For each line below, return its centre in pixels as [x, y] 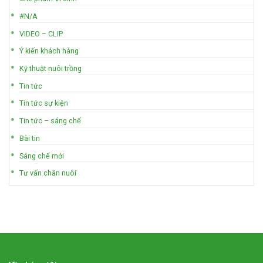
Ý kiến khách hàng [49, 51]
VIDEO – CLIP [41, 33]
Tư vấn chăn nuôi [48, 173]
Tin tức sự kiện [44, 103]
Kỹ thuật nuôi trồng [51, 69]
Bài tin [30, 138]
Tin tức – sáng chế [50, 121]
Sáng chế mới [42, 156]
